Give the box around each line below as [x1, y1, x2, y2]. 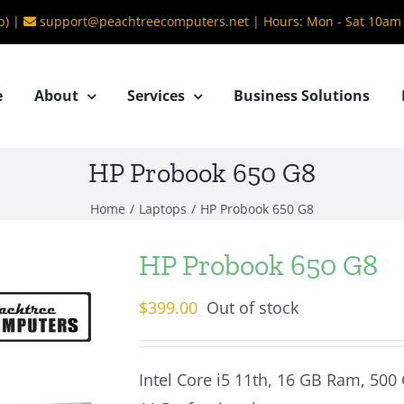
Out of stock [207, 297, 298, 318]
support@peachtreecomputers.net [40, 13, 249, 30]
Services [127, 86, 185, 106]
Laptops [139, 199, 187, 217]
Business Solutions [234, 86, 370, 106]
